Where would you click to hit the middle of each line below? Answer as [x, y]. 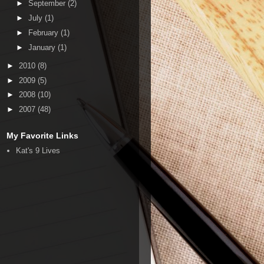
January [43, 47]
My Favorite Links [42, 135]
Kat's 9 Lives [38, 150]
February [44, 32]
